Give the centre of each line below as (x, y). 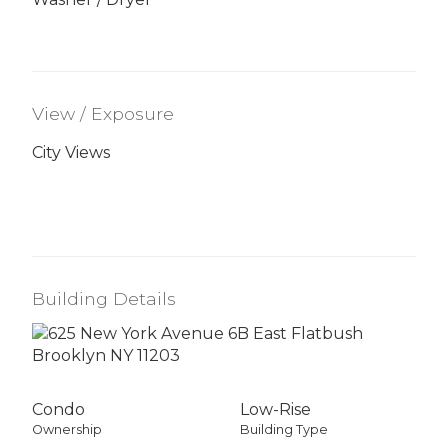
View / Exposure (103, 114)
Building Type (284, 429)
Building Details (104, 298)
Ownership (67, 429)
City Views (71, 152)
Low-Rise (275, 409)
